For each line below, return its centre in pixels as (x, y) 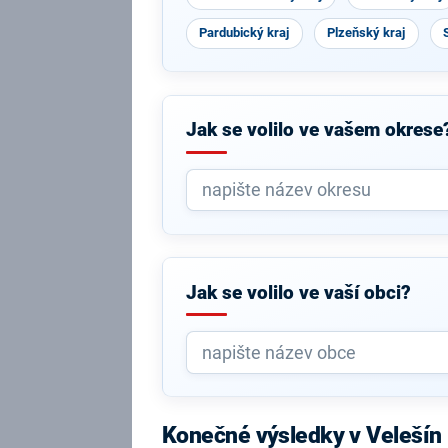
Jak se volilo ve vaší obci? (298, 292)
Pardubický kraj (244, 32)
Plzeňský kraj (366, 32)
